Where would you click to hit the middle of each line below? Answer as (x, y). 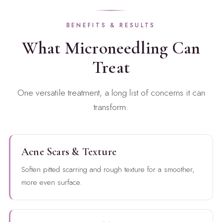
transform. (111, 107)
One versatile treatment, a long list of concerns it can (111, 92)
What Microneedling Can (111, 48)
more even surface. (51, 182)
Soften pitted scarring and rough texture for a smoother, (108, 169)
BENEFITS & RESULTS (111, 26)
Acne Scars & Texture (69, 151)
